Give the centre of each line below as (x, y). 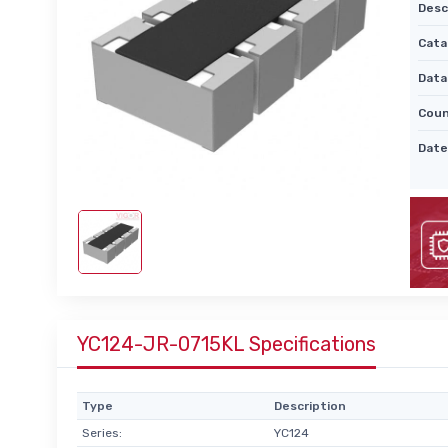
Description (309, 405)
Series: (101, 432)
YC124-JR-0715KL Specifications (226, 343)
